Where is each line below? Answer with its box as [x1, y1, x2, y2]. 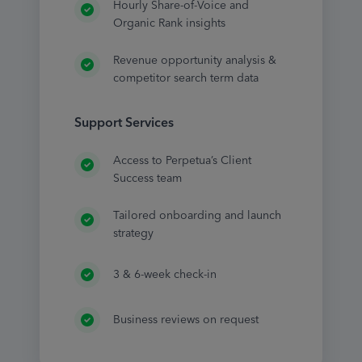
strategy [112, 224, 154, 243]
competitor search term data [112, 69, 259, 88]
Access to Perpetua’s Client [112, 151, 251, 170]
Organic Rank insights [112, 14, 225, 33]
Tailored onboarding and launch [112, 206, 281, 225]
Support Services [74, 112, 174, 134]
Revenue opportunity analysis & [112, 51, 276, 70]
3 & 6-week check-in [112, 265, 217, 284]
